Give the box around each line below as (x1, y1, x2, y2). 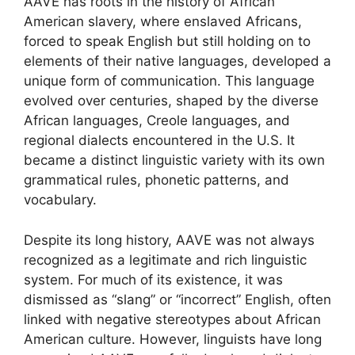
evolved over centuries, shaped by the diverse (24, 93, 319, 109)
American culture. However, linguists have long (24, 330, 322, 347)
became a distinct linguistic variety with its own (24, 152, 325, 168)
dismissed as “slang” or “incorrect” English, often (24, 291, 331, 307)
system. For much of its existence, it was (24, 271, 283, 288)
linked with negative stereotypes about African (24, 311, 321, 327)
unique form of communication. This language (24, 73, 315, 89)
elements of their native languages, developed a (24, 53, 331, 69)
